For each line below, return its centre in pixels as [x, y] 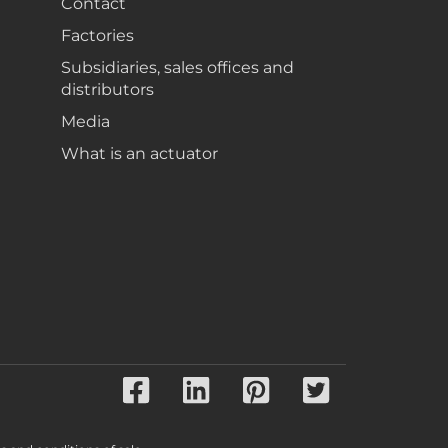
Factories [97, 35]
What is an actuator [139, 153]
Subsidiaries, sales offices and [177, 67]
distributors [107, 89]
